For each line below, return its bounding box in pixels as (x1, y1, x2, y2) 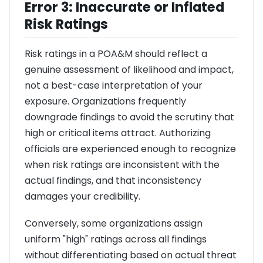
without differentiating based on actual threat (25, 248, 237, 262)
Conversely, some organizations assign (25, 216, 203, 230)
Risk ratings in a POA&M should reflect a (25, 46, 207, 60)
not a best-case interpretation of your (25, 78, 203, 92)
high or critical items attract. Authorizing (25, 126, 211, 140)
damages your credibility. (25, 189, 140, 203)
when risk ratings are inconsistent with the (25, 157, 220, 171)
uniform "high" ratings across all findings (25, 232, 207, 246)
